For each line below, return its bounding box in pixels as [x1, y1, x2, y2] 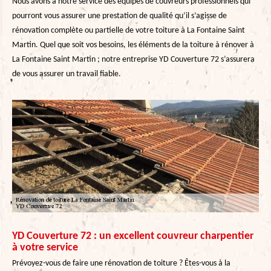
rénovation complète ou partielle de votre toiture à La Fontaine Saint [12, 25, 245, 35]
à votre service [12, 241, 78, 253]
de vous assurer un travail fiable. [12, 69, 121, 79]
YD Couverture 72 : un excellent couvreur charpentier [12, 230, 253, 242]
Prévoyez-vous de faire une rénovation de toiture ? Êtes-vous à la [12, 258, 230, 268]
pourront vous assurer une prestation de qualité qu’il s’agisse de [12, 11, 227, 21]
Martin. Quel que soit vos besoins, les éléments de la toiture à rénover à [12, 40, 254, 50]
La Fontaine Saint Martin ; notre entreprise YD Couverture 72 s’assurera [12, 54, 255, 64]
